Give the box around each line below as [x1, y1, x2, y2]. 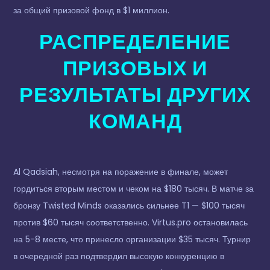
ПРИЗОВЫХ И [63, 54, 207, 83]
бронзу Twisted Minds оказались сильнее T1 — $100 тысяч [13, 199, 245, 212]
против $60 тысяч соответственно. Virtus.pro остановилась [13, 216, 248, 229]
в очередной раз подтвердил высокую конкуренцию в [13, 250, 225, 263]
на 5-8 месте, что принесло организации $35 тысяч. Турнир [13, 233, 251, 246]
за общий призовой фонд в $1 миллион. [13, 4, 170, 17]
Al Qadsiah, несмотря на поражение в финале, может [13, 166, 228, 178]
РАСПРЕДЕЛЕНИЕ [39, 27, 231, 57]
